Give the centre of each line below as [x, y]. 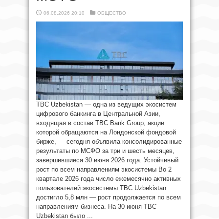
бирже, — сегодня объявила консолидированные [109, 142]
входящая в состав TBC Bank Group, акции [100, 123]
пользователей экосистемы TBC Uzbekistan [101, 188]
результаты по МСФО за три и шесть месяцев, [105, 151]
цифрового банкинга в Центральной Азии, [98, 114]
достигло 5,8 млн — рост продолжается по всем [109, 197]
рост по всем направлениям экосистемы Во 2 [104, 169]
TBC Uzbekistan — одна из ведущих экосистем [106, 104]
